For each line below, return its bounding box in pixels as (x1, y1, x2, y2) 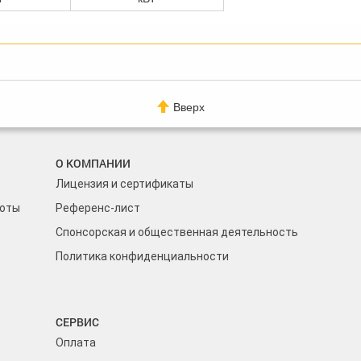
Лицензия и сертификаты (56, 177, 193, 191)
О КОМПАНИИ (56, 156, 131, 172)
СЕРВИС (56, 314, 99, 330)
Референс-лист (56, 201, 140, 215)
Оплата (56, 336, 96, 350)
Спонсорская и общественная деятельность (56, 226, 298, 239)
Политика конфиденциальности (56, 250, 229, 263)
